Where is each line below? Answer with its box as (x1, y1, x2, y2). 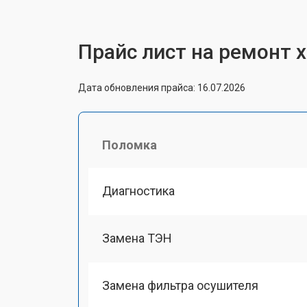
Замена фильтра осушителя (102, 278, 258, 293)
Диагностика (102, 183, 175, 198)
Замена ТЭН (102, 230, 172, 245)
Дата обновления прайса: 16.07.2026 (78, 82, 245, 93)
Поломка (102, 137, 157, 152)
